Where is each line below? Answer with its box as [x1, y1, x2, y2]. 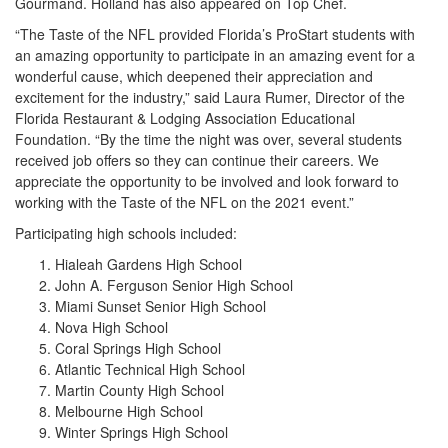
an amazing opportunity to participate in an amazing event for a [15, 45, 415, 66]
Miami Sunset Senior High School [55, 296, 266, 317]
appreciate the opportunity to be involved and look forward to [15, 171, 399, 192]
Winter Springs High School [55, 422, 228, 443]
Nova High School [55, 317, 168, 338]
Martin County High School [55, 380, 224, 401]
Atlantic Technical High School [55, 359, 245, 380]
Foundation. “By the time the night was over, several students [15, 129, 402, 150]
